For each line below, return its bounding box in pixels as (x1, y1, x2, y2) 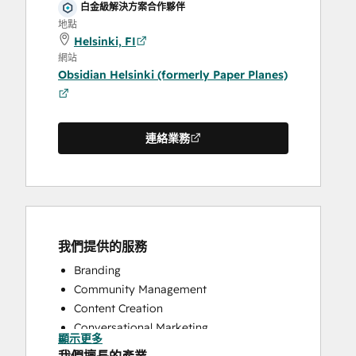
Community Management (74, 282, 207, 296)
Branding (74, 263, 121, 277)
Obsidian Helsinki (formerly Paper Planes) (58, 68, 288, 82)
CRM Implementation (74, 339, 184, 354)
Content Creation (74, 301, 163, 315)
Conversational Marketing (74, 320, 208, 335)
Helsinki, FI (74, 34, 136, 48)
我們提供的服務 (58, 238, 147, 254)
